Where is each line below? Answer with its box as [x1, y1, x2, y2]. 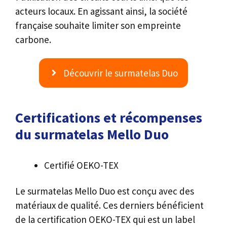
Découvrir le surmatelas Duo [63, 66, 178, 79]
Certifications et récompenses [15, 108, 202, 127]
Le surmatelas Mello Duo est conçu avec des [15, 184, 194, 197]
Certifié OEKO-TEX [44, 159, 119, 171]
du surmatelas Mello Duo [15, 125, 169, 143]
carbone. [15, 33, 51, 46]
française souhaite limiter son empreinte [15, 19, 181, 32]
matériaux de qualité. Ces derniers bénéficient [15, 199, 204, 211]
